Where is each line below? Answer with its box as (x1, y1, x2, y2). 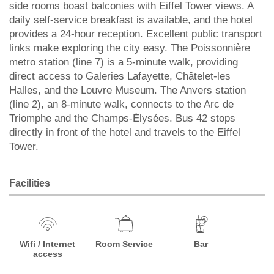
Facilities (9, 178, 50, 188)
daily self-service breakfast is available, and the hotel (9, 14, 253, 26)
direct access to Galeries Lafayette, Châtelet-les (9, 70, 231, 82)
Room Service (95, 239, 154, 249)
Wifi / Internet (20, 239, 76, 249)
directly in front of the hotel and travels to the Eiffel (9, 127, 240, 138)
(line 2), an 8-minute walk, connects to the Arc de (9, 98, 234, 110)
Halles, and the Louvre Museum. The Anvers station (9, 84, 246, 96)
